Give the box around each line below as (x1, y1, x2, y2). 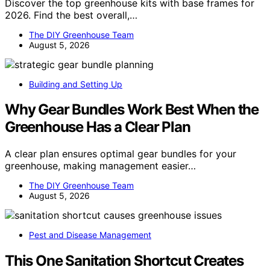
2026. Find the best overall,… (5, 8, 137, 21)
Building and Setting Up (29, 78, 122, 89)
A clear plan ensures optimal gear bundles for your (5, 148, 236, 160)
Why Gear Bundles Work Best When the (5, 101, 259, 119)
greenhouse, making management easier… (5, 160, 196, 172)
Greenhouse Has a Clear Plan (5, 118, 190, 136)
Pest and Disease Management (29, 230, 151, 240)
